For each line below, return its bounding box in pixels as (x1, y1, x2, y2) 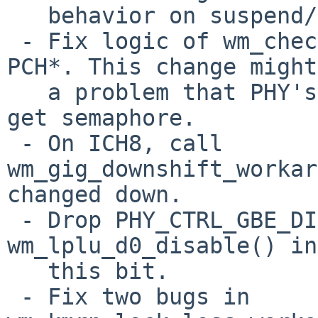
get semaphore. (7, 104, 196, 131)
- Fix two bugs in (7, 283, 21, 309)
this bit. (7, 258, 48, 284)
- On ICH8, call (7, 130, 21, 156)
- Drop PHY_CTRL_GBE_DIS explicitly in (7, 207, 21, 233)
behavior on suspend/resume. (7, 2, 48, 28)
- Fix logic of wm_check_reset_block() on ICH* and (7, 28, 21, 54)
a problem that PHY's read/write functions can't (7, 79, 48, 105)
